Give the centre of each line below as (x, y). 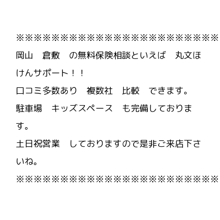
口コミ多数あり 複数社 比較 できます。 (104, 90)
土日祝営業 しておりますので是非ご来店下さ (109, 143)
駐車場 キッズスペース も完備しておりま (104, 108)
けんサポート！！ (51, 73)
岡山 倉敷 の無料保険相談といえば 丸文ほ (109, 55)
